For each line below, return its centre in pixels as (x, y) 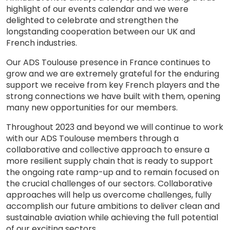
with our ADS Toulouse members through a (92, 138)
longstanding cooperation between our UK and (101, 31)
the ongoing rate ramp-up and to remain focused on (113, 172)
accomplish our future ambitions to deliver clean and (113, 206)
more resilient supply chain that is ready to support (110, 161)
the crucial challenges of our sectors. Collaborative (109, 183)
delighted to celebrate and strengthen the (92, 20)
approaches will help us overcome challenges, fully (109, 195)
